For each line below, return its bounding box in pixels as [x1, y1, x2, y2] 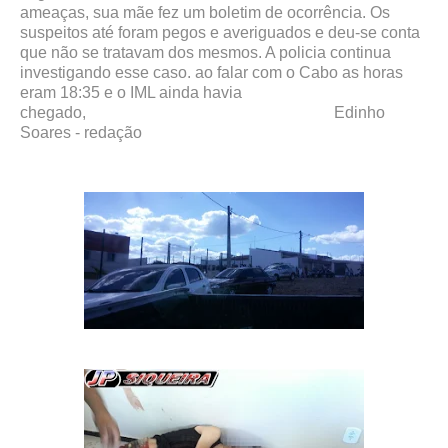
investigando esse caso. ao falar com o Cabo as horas [19, 63, 403, 81]
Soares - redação [19, 123, 142, 141]
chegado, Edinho [19, 103, 385, 121]
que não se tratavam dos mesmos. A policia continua [19, 43, 391, 61]
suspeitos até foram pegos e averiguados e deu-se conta [19, 23, 420, 41]
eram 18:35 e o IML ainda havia [19, 83, 242, 101]
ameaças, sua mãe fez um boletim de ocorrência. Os [19, 3, 390, 21]
